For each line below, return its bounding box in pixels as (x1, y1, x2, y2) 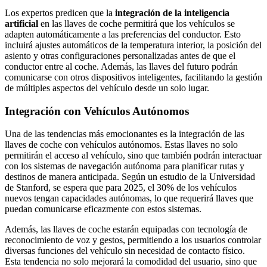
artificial (5, 18, 38, 29)
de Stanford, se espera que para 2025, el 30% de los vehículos (5, 182, 237, 193)
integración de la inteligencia (115, 7, 229, 18)
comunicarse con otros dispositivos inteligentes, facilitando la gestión (5, 72, 262, 82)
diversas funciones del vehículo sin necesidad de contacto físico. (5, 246, 245, 256)
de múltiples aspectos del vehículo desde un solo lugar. (5, 82, 209, 93)
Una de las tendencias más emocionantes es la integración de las (5, 129, 244, 139)
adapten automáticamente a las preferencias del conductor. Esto (5, 29, 241, 39)
